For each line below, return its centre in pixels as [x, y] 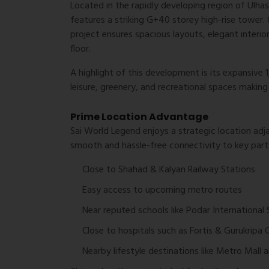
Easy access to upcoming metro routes [162, 190]
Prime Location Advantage [139, 116]
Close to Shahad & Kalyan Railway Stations [169, 170]
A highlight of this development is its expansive [168, 73]
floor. [80, 49]
